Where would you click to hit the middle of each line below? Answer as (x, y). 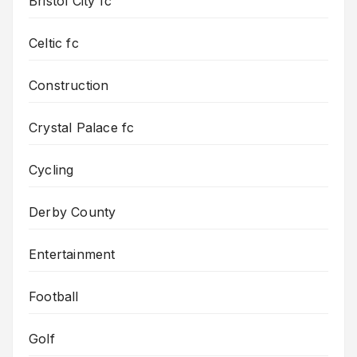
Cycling (51, 169)
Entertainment (72, 254)
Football (54, 296)
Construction (69, 85)
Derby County (73, 212)
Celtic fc (54, 43)
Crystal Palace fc (82, 127)
